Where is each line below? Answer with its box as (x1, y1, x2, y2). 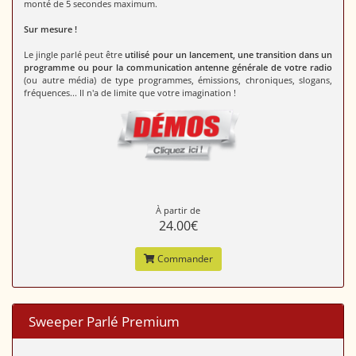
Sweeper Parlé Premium (29, 311, 180, 331)
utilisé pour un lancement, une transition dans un (125, 48, 333, 60)
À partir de (156, 203, 200, 216)
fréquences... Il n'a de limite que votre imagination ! (24, 87, 236, 99)
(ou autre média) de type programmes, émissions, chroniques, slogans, (24, 74, 332, 86)
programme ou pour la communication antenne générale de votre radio (24, 61, 332, 73)
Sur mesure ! (24, 23, 77, 35)
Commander (154, 251, 213, 265)
